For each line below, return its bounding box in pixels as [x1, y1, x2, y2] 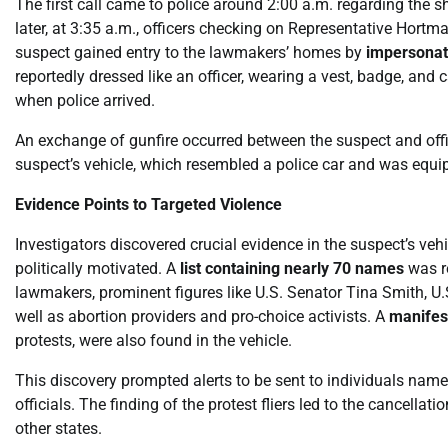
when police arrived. [15, 90, 155, 110]
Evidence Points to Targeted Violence [15, 194, 282, 214]
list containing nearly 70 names [180, 258, 404, 278]
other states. [15, 418, 102, 438]
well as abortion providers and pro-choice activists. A [15, 306, 389, 326]
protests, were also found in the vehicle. [15, 330, 292, 350]
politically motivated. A [15, 258, 180, 278]
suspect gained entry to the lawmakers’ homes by [15, 42, 366, 62]
